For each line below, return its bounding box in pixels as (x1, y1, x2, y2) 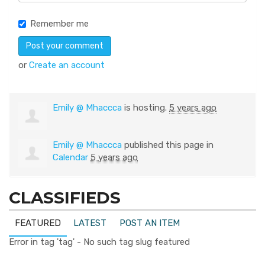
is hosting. (122, 102, 169, 113)
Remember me (30, 18, 89, 29)
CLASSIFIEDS (9, 188, 121, 208)
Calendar (53, 152, 88, 163)
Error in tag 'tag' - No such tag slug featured (9, 237, 190, 247)
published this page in (122, 140, 214, 150)
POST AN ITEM (119, 218, 180, 228)
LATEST (73, 218, 106, 228)
